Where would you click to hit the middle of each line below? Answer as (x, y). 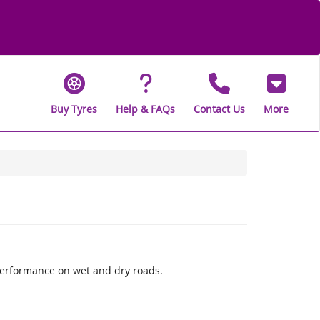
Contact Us (219, 109)
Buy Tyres (74, 109)
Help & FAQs (145, 109)
